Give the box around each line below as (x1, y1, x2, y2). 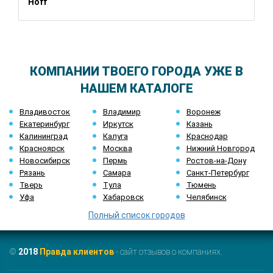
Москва (102, 144, 132, 153)
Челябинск (186, 193, 227, 202)
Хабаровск (102, 193, 144, 202)
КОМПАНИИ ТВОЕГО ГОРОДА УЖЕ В (30, 64, 243, 79)
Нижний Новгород (186, 144, 255, 153)
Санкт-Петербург (186, 168, 249, 177)
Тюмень (186, 180, 216, 190)
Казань (186, 119, 213, 129)
